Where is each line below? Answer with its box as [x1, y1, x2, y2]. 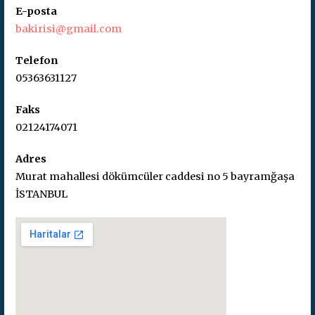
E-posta [15, 5, 58, 18]
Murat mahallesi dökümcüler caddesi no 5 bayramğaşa [15, 170, 295, 184]
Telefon [15, 54, 58, 67]
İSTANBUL [15, 188, 68, 201]
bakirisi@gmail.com [15, 22, 122, 36]
